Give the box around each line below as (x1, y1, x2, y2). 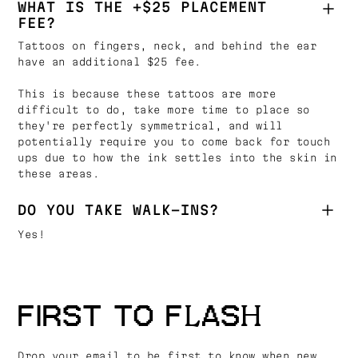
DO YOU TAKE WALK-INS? (18, 202, 220, 217)
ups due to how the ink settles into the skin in (18, 152, 337, 163)
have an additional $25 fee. (18, 56, 201, 67)
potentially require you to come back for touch (18, 136, 331, 147)
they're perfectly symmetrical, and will (18, 120, 283, 131)
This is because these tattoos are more (18, 88, 276, 99)
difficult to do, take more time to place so (18, 104, 310, 115)
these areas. (18, 168, 100, 179)
